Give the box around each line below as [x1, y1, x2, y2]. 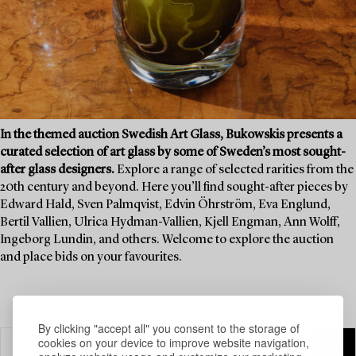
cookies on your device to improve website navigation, [38, 334, 309, 350]
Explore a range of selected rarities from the [114, 163, 354, 176]
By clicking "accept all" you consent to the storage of [38, 319, 300, 336]
